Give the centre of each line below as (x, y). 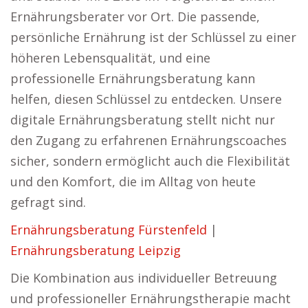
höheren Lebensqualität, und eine (110, 58)
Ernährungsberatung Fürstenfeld (109, 230)
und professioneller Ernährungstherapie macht (151, 298)
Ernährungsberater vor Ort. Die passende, (135, 16)
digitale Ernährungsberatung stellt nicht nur (143, 120)
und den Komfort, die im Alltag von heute (133, 181)
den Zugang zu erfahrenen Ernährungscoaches (148, 140)
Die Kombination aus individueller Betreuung (144, 278)
